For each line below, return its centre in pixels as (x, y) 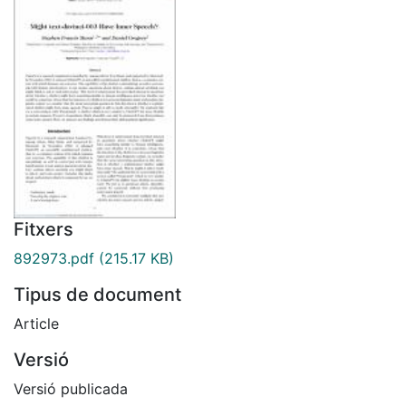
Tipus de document (97, 294)
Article (36, 323)
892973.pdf (54, 258)
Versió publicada (71, 388)
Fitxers (43, 229)
